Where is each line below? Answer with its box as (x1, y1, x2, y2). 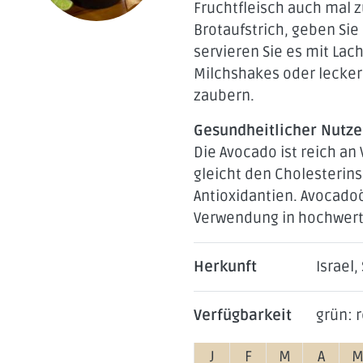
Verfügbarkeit (194, 305, 292, 324)
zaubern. (194, 86, 254, 105)
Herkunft (194, 257, 257, 275)
